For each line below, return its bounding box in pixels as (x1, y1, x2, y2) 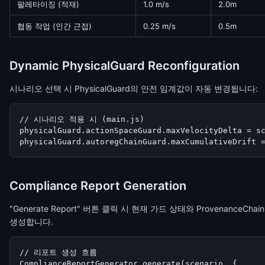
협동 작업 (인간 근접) (17, 21, 92, 31)
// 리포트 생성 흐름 (20, 248, 97, 257)
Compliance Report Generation (9, 179, 186, 193)
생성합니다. (9, 216, 53, 227)
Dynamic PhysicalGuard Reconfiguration (9, 59, 240, 73)
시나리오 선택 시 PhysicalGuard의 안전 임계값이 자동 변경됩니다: (9, 83, 258, 93)
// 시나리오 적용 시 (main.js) (20, 115, 144, 124)
